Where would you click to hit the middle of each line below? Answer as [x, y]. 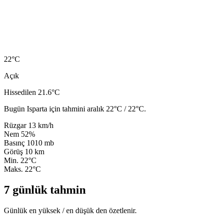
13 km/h [41, 125]
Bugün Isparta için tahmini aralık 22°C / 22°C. [75, 109]
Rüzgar [15, 125]
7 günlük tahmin [45, 190]
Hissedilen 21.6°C [32, 92]
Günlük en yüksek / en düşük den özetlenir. [70, 210]
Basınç [14, 143]
